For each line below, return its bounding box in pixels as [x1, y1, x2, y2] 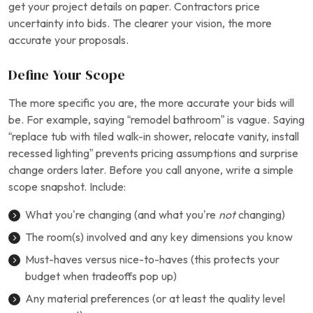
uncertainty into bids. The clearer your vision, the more [8, 17, 272, 29]
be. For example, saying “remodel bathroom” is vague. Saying [8, 114, 305, 126]
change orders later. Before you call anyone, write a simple [8, 164, 293, 176]
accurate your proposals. [8, 34, 129, 46]
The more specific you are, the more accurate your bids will [8, 97, 294, 109]
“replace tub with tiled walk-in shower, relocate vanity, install [8, 131, 299, 143]
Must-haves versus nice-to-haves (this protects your [25, 254, 279, 265]
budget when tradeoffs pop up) [25, 270, 177, 282]
